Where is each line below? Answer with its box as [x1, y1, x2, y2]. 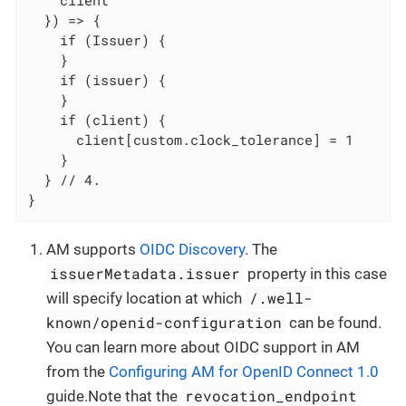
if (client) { [27, 111, 167, 130]
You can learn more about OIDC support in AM [46, 337, 360, 356]
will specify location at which [46, 288, 246, 307]
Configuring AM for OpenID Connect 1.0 [109, 362, 379, 381]
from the [46, 362, 109, 381]
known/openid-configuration [46, 312, 282, 332]
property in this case [244, 264, 388, 283]
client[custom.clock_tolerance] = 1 [27, 130, 354, 150]
